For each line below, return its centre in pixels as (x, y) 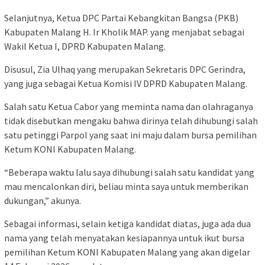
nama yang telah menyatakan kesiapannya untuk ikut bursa (124, 237)
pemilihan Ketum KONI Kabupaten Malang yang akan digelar (127, 252)
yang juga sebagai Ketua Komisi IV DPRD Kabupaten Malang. (126, 83)
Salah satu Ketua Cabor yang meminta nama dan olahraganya (129, 106)
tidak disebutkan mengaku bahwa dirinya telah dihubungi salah (131, 120)
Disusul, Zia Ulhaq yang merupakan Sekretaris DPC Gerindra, (125, 69)
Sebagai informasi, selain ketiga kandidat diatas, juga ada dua (127, 223)
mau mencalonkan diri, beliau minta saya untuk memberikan (126, 186)
